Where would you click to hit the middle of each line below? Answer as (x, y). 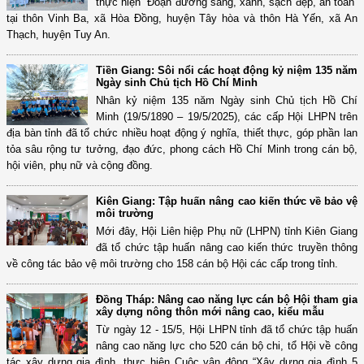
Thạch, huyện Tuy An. (58, 35)
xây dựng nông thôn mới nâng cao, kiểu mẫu (210, 312)
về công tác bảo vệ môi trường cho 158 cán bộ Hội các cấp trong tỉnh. (172, 264)
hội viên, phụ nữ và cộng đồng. (80, 166)
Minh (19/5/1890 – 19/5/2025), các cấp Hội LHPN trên (227, 117)
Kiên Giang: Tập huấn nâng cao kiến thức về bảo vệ (227, 201)
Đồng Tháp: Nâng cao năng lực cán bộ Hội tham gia (227, 300)
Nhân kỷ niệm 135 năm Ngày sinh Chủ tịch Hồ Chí (227, 101)
